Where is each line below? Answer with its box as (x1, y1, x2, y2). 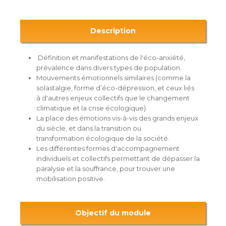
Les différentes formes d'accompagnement (36, 144, 180, 152)
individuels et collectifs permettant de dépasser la (36, 154, 200, 162)
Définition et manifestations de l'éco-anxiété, (36, 53, 185, 62)
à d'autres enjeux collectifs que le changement (36, 93, 190, 102)
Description (90, 26, 136, 35)
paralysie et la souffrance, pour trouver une (36, 164, 175, 173)
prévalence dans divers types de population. (36, 63, 182, 72)
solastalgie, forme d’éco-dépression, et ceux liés (36, 83, 194, 92)
